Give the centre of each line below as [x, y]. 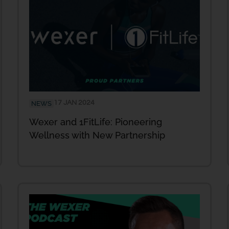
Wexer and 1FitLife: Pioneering [96, 122]
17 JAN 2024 [74, 103]
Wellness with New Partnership [97, 135]
